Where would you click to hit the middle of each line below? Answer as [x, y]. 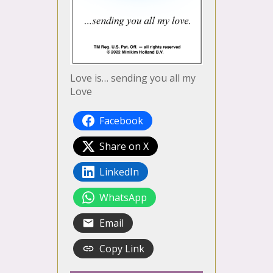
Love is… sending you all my [133, 78]
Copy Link [122, 249]
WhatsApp [123, 198]
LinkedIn [119, 172]
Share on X [124, 147]
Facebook [121, 121]
